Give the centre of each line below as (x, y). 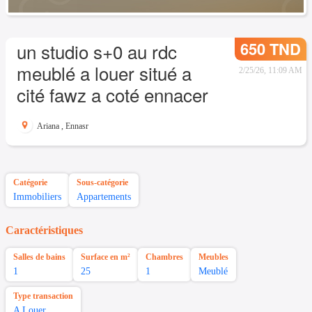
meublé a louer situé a (104, 73)
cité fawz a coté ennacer (112, 94)
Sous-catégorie (102, 183)
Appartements (104, 197)
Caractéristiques (44, 231)
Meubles (213, 257)
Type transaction (43, 296)
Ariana (48, 126)
